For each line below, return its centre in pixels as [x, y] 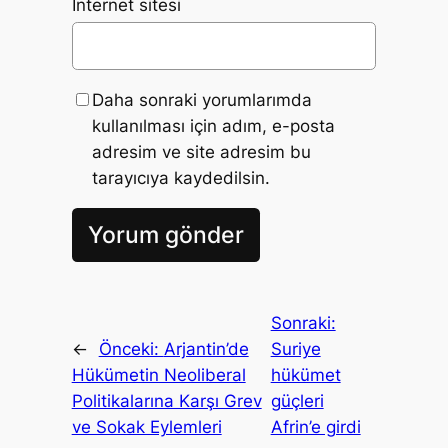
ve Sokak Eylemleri [146, 427]
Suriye [295, 349]
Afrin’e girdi [315, 427]
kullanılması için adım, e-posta [213, 126]
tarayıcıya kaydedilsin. [180, 178]
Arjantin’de [206, 349]
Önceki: [131, 349]
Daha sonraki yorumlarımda [201, 100]
